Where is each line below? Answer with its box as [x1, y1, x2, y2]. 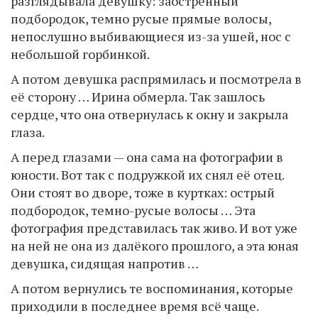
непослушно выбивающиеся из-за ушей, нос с [11, 28, 291, 45]
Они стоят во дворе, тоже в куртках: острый [11, 184, 275, 201]
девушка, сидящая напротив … [11, 255, 199, 272]
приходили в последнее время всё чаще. [11, 297, 258, 314]
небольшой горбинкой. [11, 45, 150, 62]
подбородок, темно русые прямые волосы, [11, 10, 271, 27]
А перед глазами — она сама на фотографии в [11, 148, 283, 165]
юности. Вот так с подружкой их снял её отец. [11, 166, 284, 183]
